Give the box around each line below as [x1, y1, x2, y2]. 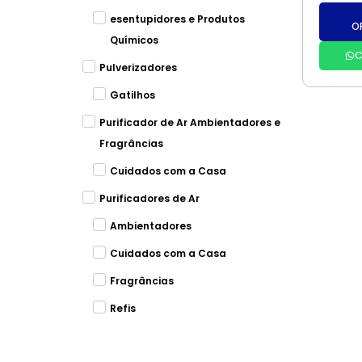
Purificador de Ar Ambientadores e [99, 116, 280, 129]
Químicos [109, 33, 158, 47]
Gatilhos [109, 88, 155, 102]
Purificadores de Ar [99, 192, 200, 205]
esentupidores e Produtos [109, 12, 245, 26]
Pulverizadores [99, 61, 177, 74]
